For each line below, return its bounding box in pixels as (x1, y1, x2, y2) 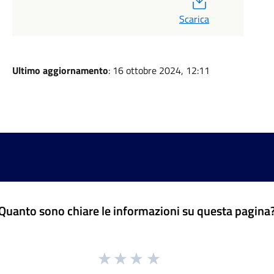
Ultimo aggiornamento (12, 63, 108, 78)
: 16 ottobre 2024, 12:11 (108, 63, 210, 78)
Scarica (179, 12, 209, 26)
